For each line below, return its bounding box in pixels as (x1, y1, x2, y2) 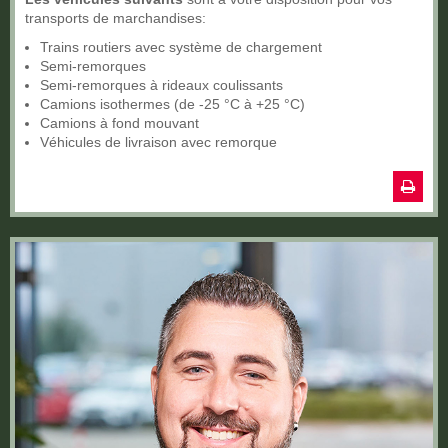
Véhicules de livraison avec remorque (40, 133, 277, 150)
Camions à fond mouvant (40, 114, 199, 131)
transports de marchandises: (25, 9, 206, 26)
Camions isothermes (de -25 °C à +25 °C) (40, 95, 305, 112)
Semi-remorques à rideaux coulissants (40, 76, 283, 93)
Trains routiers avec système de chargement (40, 38, 322, 55)
